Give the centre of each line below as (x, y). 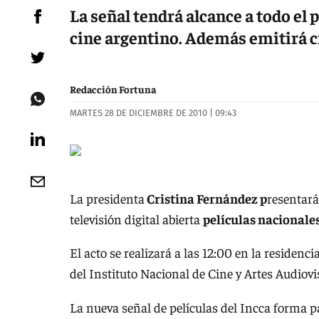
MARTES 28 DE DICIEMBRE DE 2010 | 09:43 (153, 113)
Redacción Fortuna (113, 89)
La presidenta (107, 198)
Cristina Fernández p (206, 198)
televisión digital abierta (136, 219)
